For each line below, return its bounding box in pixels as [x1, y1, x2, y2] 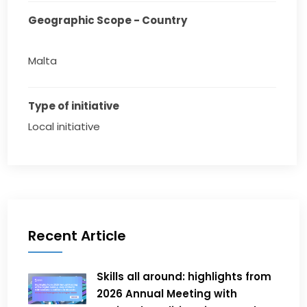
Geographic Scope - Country [28, 13, 188, 28]
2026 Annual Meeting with [97, 286, 238, 302]
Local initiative [28, 119, 101, 134]
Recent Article [28, 226, 127, 246]
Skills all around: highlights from [97, 269, 272, 284]
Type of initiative [28, 99, 120, 114]
